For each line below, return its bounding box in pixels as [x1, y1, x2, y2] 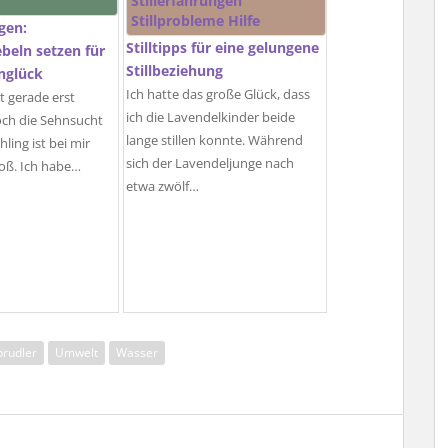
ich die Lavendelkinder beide [126, 109, 295, 126]
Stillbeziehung [126, 61, 223, 80]
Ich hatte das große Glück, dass [126, 86, 310, 103]
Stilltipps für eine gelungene [126, 38, 319, 57]
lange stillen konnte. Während [126, 132, 303, 149]
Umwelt [55, 344, 98, 361]
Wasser [116, 344, 158, 361]
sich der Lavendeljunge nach [126, 155, 294, 172]
